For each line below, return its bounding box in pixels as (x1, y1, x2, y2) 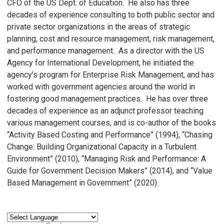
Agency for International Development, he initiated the (7, 58, 194, 68)
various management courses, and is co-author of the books (7, 118, 216, 128)
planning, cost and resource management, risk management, (7, 34, 214, 44)
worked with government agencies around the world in (7, 82, 195, 92)
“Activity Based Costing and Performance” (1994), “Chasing (7, 130, 212, 140)
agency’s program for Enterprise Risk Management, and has (7, 70, 214, 80)
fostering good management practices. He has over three (7, 94, 208, 104)
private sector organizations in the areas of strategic (7, 22, 190, 32)
